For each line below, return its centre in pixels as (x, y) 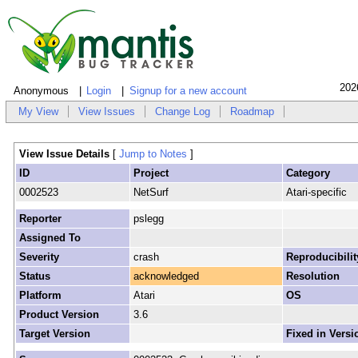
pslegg (148, 219)
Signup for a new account (188, 91)
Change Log (183, 112)
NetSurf (151, 193)
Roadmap (253, 112)
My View (39, 112)
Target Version (54, 334)
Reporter (40, 219)
